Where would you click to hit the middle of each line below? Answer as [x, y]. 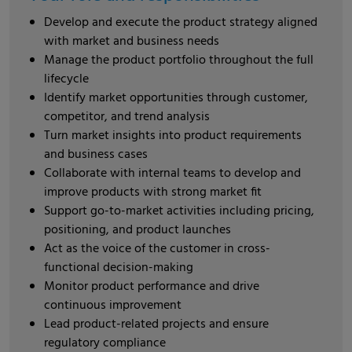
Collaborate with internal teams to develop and [172, 174]
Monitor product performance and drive [152, 287]
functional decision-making [119, 268]
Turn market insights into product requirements [173, 136]
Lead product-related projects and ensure [156, 324]
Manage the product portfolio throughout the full [179, 60]
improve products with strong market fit [153, 192]
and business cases [96, 155]
